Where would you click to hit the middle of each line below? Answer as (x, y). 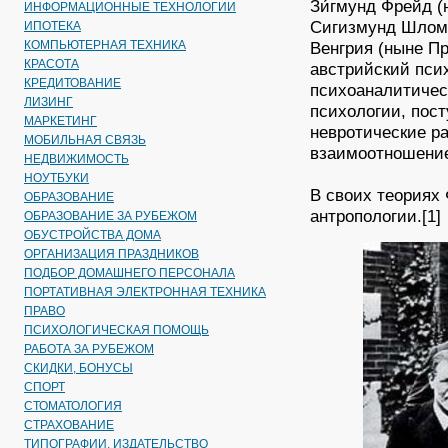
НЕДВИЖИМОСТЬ (76, 159)
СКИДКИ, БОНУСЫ (78, 368)
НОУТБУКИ (56, 178)
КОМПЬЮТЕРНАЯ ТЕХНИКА (105, 45)
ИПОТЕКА (52, 26)
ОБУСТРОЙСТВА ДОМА (92, 235)
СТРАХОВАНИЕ (69, 425)
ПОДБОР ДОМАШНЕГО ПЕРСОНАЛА (129, 273)
